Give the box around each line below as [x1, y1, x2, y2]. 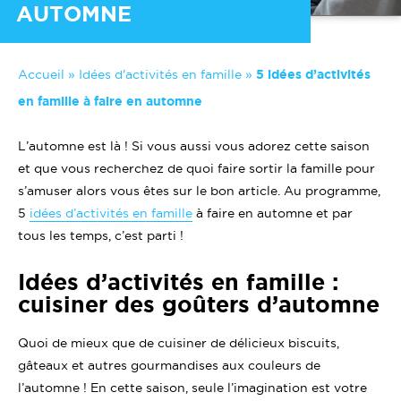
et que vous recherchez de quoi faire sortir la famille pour [18, 161, 375, 175]
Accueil [18, 67, 64, 81]
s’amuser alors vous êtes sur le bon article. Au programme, [18, 183, 380, 198]
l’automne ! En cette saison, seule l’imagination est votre [18, 380, 367, 395]
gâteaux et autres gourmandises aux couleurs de [18, 358, 320, 372]
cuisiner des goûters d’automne [18, 292, 380, 317]
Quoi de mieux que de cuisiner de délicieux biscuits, [18, 336, 339, 350]
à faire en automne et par [192, 206, 353, 220]
